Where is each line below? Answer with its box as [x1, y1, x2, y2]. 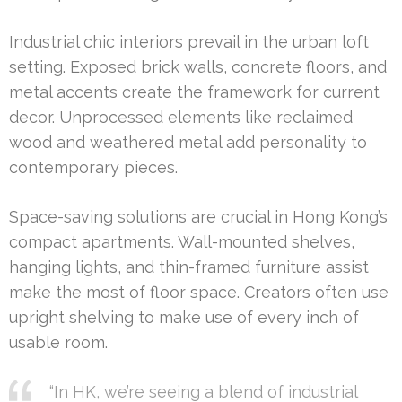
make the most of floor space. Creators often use [9, 283, 389, 302]
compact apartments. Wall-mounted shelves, [9, 232, 354, 252]
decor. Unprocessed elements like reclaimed [9, 108, 353, 127]
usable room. [9, 333, 108, 353]
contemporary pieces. [9, 158, 178, 178]
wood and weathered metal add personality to [9, 133, 367, 153]
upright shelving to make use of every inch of [9, 308, 359, 328]
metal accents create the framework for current [9, 83, 380, 102]
